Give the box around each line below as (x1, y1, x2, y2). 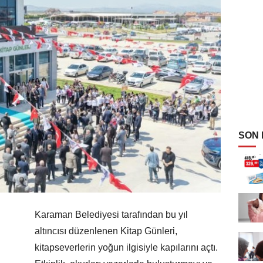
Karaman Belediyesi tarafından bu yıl (35, 209, 188, 220)
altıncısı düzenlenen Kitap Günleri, (35, 225, 177, 236)
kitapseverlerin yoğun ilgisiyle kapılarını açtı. (35, 242, 218, 252)
